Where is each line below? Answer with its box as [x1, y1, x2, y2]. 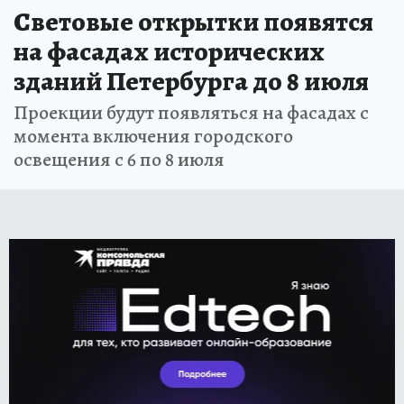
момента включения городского [14, 122, 293, 150]
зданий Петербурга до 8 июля [14, 62, 369, 99]
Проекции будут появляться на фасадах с [14, 98, 369, 126]
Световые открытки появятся [14, 3, 373, 40]
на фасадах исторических [14, 32, 325, 69]
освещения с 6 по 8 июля [14, 145, 225, 173]
